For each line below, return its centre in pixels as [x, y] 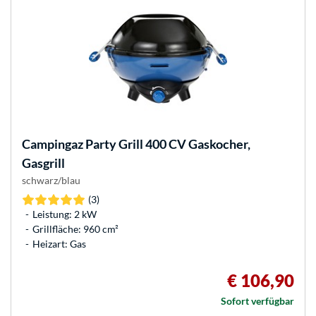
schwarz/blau [51, 181]
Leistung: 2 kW [65, 214]
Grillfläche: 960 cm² [75, 229]
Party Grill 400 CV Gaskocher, [167, 144]
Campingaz [53, 144]
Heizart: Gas [59, 244]
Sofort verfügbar [257, 301]
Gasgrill [43, 163]
